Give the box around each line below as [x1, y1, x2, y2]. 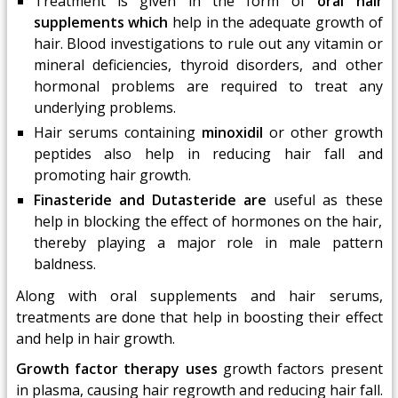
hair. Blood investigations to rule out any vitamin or [33, 34, 383, 53]
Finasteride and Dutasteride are [33, 190, 267, 210]
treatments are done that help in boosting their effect [15, 307, 383, 327]
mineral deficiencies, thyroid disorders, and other [33, 55, 383, 75]
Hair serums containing [33, 123, 202, 142]
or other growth [268, 123, 383, 142]
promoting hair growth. [33, 165, 191, 185]
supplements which [33, 12, 169, 32]
